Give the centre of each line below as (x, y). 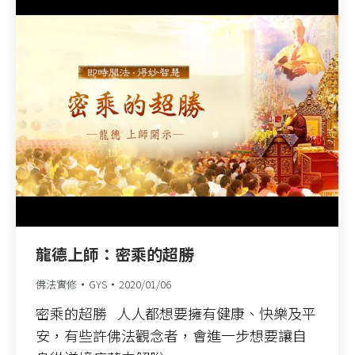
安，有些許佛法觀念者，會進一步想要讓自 (171, 336)
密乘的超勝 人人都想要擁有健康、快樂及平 (176, 313)
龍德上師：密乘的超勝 (115, 254)
